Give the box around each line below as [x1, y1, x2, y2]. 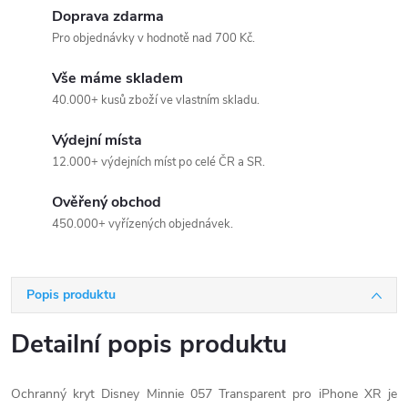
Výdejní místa [52, 130, 142, 150]
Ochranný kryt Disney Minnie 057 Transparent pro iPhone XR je [11, 385, 397, 403]
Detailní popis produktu [11, 327, 287, 362]
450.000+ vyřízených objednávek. [52, 216, 233, 232]
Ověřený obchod [52, 192, 161, 212]
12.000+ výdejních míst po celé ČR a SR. [52, 154, 265, 170]
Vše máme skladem [52, 68, 183, 88]
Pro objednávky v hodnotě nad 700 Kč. [52, 30, 255, 46]
